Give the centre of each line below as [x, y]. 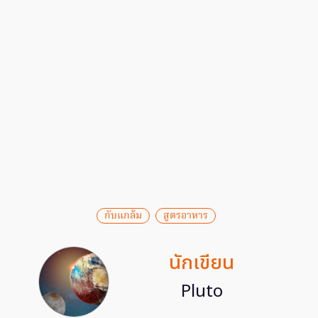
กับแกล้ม [123, 216]
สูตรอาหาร [186, 216]
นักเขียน [202, 263]
